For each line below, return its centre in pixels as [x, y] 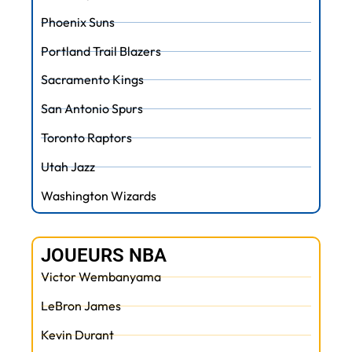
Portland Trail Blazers [101, 51]
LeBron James [81, 306]
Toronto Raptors [86, 138]
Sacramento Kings [92, 80]
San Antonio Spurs [92, 109]
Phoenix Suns [78, 22]
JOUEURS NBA [104, 256]
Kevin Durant [77, 335]
